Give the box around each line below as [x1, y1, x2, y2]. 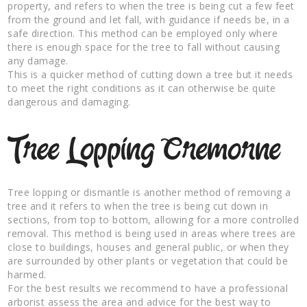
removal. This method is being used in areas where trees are [8, 226, 296, 240]
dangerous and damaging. [8, 95, 131, 108]
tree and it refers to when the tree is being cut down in [8, 199, 269, 212]
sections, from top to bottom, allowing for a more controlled [8, 212, 299, 226]
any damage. [8, 53, 69, 67]
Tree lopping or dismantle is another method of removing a [8, 185, 291, 199]
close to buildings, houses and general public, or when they [8, 240, 289, 254]
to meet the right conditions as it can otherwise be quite [8, 81, 276, 95]
